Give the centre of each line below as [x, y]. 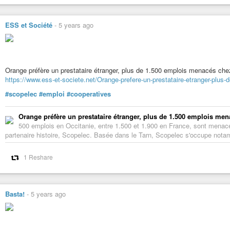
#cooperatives [89, 94]
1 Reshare [38, 157]
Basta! [15, 194]
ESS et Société [29, 25]
